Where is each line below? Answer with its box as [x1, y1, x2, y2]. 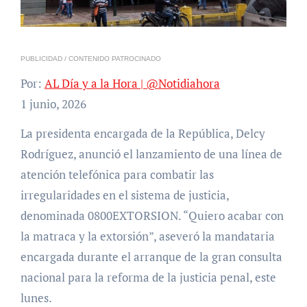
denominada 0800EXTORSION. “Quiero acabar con [20, 208, 284, 224]
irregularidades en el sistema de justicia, [20, 187, 229, 204]
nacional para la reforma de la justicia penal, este [20, 269, 276, 286]
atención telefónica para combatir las [20, 167, 214, 183]
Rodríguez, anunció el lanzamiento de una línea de [20, 146, 282, 162]
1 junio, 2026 [20, 96, 86, 112]
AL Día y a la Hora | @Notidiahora [44, 75, 220, 92]
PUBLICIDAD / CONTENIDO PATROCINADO [25, 55, 161, 63]
